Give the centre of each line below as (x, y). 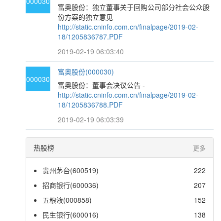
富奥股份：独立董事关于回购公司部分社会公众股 (134, 7)
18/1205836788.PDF (91, 105)
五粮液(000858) (67, 200)
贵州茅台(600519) (71, 170)
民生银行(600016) (71, 215)
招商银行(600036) (71, 185)
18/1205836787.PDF (91, 37)
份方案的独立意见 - (88, 17)
